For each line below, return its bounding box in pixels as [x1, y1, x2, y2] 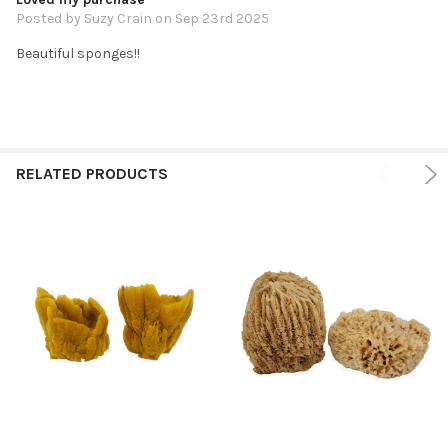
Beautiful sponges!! [16, 45, 140, 63]
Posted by [16, 10, 84, 28]
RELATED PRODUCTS [16, 164, 168, 184]
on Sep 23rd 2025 [152, 10, 269, 28]
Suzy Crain [84, 10, 152, 28]
